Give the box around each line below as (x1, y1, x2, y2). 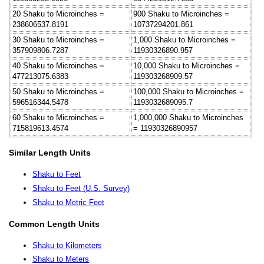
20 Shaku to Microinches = (12, 9, 104, 18)
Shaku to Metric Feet (32, 197, 104, 207)
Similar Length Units (9, 148, 91, 158)
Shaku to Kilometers (32, 240, 102, 250)
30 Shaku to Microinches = (12, 35, 104, 44)
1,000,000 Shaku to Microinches (133, 113, 243, 122)
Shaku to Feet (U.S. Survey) (32, 183, 130, 193)
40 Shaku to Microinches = (12, 61, 104, 70)
